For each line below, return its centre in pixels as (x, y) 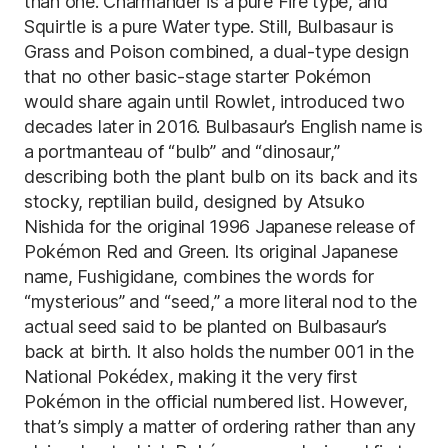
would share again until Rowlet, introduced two (214, 101)
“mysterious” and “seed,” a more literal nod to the (220, 301)
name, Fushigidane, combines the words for (199, 276)
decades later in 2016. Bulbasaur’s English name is (223, 126)
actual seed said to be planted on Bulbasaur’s (205, 326)
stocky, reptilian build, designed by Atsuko (194, 201)
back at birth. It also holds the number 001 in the (219, 351)
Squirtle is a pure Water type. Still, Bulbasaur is (209, 26)
